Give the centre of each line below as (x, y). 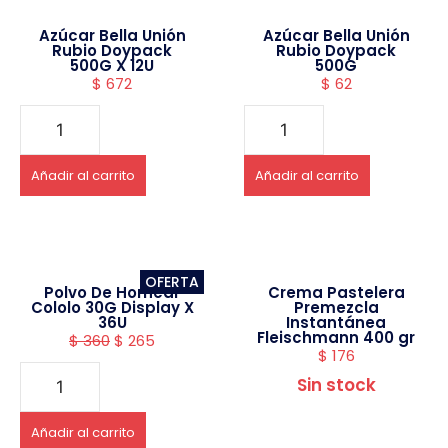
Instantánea (336, 322)
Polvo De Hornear (112, 292)
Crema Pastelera (336, 292)
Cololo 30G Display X (112, 307)
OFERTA (172, 281)
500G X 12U (112, 65)
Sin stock (336, 384)
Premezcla (336, 307)
